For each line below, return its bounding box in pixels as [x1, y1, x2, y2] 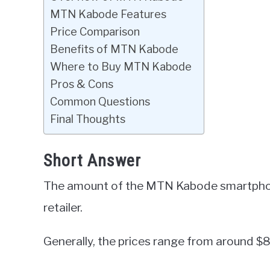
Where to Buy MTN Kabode [50, 60, 192, 73]
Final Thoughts [50, 112, 125, 125]
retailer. [43, 200, 83, 215]
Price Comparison [50, 25, 140, 38]
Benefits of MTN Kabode [50, 42, 178, 55]
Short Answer [43, 151, 141, 171]
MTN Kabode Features [50, 7, 166, 20]
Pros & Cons [50, 77, 113, 90]
